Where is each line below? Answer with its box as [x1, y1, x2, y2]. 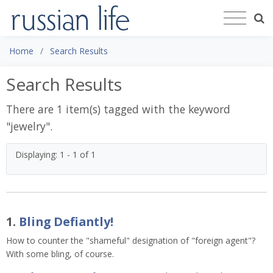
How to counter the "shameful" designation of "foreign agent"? [6, 234, 255, 246]
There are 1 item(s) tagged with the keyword [6, 101, 230, 116]
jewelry [10, 118, 46, 133]
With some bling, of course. [6, 247, 114, 260]
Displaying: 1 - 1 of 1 [15, 148, 96, 160]
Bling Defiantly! [19, 213, 113, 230]
